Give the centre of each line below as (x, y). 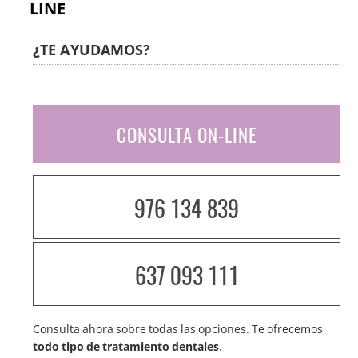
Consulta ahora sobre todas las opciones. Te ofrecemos (178, 328)
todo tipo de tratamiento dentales (126, 346)
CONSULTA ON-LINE (187, 135)
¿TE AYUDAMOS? (92, 49)
